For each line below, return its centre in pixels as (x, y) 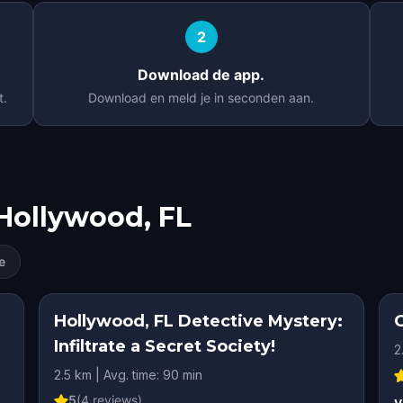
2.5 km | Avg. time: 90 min (128, 375)
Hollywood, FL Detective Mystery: (198, 321)
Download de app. (201, 75)
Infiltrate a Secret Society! (164, 346)
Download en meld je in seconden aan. (201, 98)
